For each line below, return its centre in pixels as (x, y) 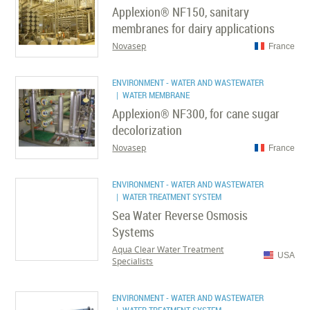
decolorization (147, 130)
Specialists (133, 261)
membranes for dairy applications (194, 28)
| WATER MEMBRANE (151, 95)
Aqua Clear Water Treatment (168, 249)
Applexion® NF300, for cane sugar (196, 113)
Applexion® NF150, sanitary (181, 12)
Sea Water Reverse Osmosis (180, 215)
